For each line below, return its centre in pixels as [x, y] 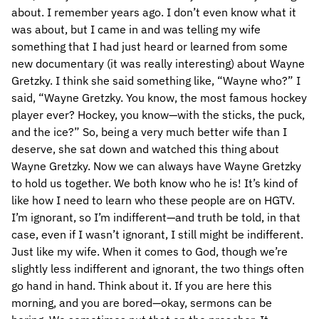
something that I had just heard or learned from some [150, 46]
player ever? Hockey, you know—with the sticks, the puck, [158, 115]
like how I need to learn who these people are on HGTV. [153, 200]
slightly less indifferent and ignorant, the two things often [158, 268]
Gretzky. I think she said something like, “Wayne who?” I [156, 80]
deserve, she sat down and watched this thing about [145, 149]
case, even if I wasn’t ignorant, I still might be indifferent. [157, 234]
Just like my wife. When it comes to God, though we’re [150, 251]
